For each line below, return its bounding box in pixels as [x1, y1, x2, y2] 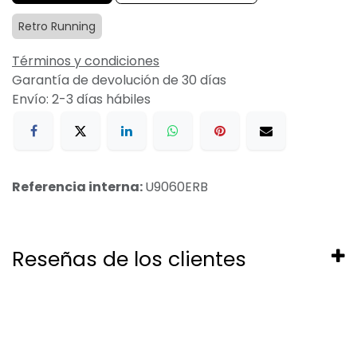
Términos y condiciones [12, 52, 159, 70]
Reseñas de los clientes [12, 245, 246, 274]
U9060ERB [145, 178, 208, 197]
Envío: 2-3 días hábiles [12, 90, 151, 108]
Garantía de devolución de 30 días [12, 71, 226, 89]
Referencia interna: [12, 178, 145, 197]
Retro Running [18, 18, 96, 34]
